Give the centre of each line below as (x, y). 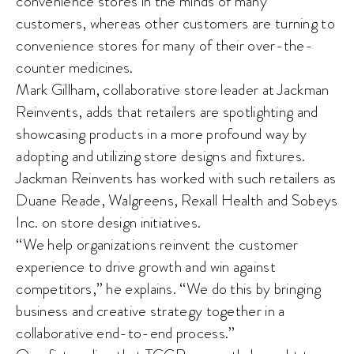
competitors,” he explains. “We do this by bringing (169, 288)
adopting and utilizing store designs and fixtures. (161, 156)
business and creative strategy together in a (151, 311)
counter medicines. (75, 67)
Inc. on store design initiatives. (109, 222)
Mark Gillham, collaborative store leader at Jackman (173, 89)
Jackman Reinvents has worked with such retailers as (176, 178)
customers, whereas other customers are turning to (175, 23)
